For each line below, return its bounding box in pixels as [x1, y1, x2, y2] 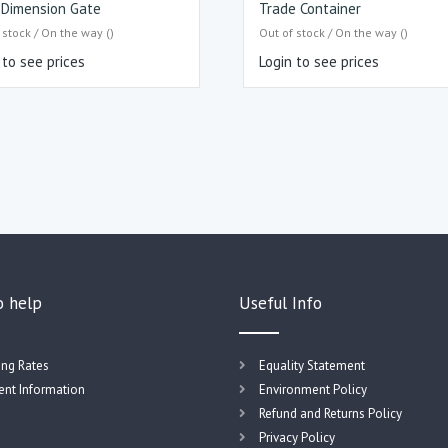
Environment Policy [259, 380, 367, 398]
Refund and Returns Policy [259, 404, 402, 422]
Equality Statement [259, 356, 365, 374]
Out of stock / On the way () [259, 25, 409, 41]
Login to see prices [259, 52, 380, 72]
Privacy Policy [259, 428, 335, 446]
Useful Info [239, 291, 322, 314]
